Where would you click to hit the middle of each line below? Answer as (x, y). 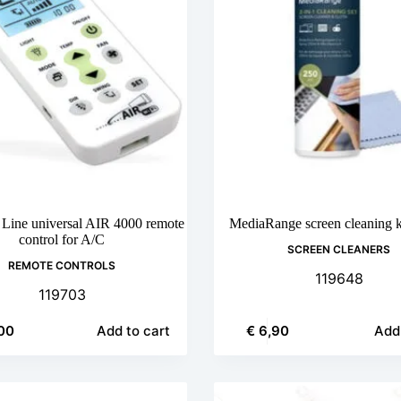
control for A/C (62, 240)
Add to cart (134, 331)
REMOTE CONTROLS (62, 266)
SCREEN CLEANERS (339, 250)
